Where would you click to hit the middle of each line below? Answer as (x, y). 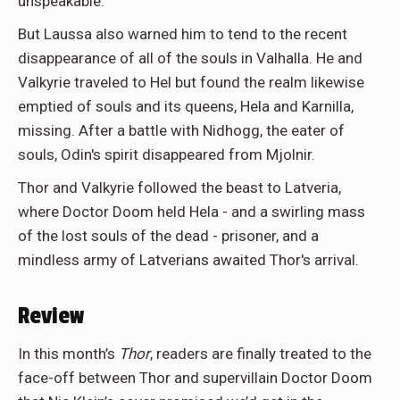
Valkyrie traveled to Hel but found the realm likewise (191, 82)
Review (51, 316)
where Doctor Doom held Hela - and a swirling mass (192, 211)
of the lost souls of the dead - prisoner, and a (168, 235)
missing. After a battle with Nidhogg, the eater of (181, 130)
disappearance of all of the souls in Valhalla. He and (190, 58)
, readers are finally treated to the (261, 353)
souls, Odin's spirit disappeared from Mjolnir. (167, 154)
